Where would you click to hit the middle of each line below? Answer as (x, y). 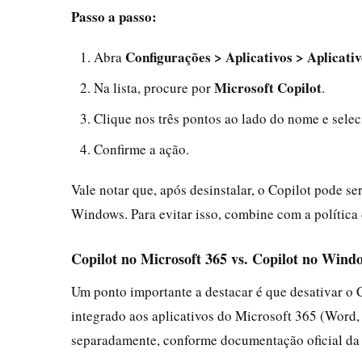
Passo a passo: (114, 16)
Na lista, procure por (154, 87)
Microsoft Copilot (268, 87)
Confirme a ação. (141, 149)
